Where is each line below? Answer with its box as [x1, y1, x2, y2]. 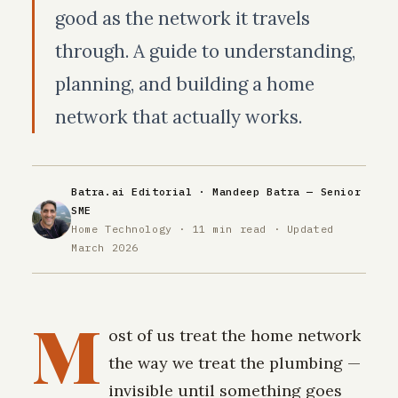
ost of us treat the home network [108, 324, 362, 346]
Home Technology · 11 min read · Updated [71, 221, 334, 235]
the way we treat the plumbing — [108, 352, 362, 373]
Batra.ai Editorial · [71, 184, 213, 198]
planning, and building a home [54, 71, 314, 96]
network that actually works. [54, 104, 302, 129]
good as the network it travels [54, 5, 310, 30]
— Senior [299, 184, 362, 198]
